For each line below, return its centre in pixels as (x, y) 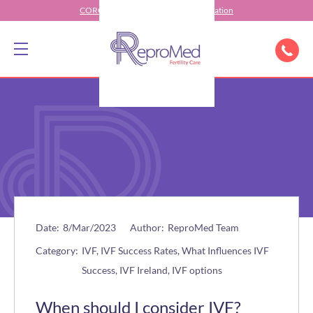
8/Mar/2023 (89, 227)
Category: (57, 250)
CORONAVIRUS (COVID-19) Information (156, 10)
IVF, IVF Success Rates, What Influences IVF (175, 250)
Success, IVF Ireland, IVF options (152, 270)
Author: (147, 227)
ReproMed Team (203, 227)
